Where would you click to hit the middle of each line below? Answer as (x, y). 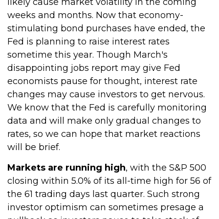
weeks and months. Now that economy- (95, 15)
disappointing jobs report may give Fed (94, 68)
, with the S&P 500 (166, 168)
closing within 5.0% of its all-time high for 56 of (109, 181)
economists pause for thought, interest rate (102, 81)
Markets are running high (66, 168)
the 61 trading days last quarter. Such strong (104, 194)
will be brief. (34, 147)
